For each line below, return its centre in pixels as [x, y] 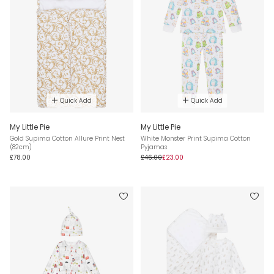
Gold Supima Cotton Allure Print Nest [67, 138]
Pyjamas [154, 147]
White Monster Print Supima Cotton [196, 138]
